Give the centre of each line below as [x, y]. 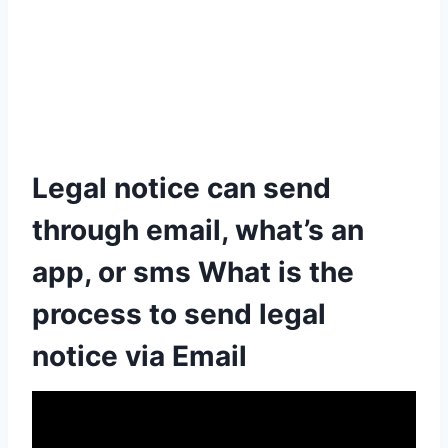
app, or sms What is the [193, 272]
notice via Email [139, 356]
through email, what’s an [198, 230]
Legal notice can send [181, 188]
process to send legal [179, 314]
